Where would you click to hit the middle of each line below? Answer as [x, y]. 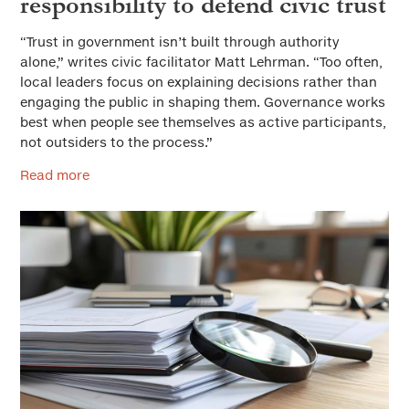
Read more [55, 175]
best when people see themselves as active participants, [203, 122]
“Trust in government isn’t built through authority [180, 42]
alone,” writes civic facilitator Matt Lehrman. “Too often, [201, 62]
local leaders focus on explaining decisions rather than [199, 82]
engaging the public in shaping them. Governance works [203, 102]
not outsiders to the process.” [116, 142]
